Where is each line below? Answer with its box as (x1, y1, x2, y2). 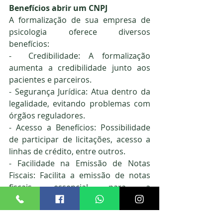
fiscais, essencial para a (9, 182, 150, 193)
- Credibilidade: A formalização (9, 50, 150, 62)
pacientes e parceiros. (9, 74, 92, 86)
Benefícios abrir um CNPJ (9, 2, 108, 14)
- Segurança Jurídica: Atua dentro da (9, 86, 150, 98)
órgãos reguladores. (9, 110, 85, 121)
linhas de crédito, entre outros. (9, 146, 125, 157)
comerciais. (9, 206, 52, 217)
